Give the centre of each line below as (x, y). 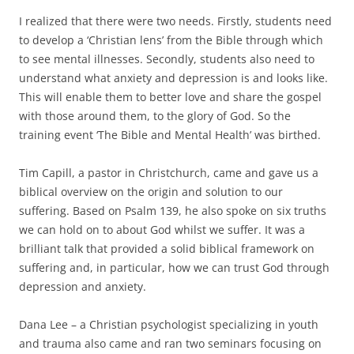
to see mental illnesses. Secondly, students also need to (167, 59)
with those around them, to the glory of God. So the (155, 116)
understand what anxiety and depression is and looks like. (173, 78)
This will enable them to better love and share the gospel (170, 97)
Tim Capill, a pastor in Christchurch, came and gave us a (169, 173)
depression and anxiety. (83, 287)
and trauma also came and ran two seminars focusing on (170, 344)
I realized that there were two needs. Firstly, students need (175, 21)
